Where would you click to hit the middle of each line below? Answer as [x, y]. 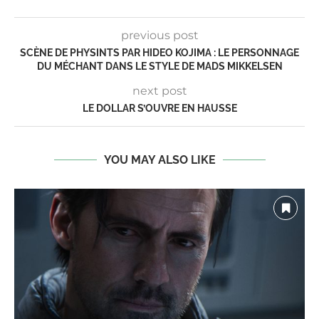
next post [159, 91]
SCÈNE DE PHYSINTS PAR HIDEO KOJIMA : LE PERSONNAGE [159, 53]
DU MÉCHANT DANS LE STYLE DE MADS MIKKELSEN [159, 67]
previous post [159, 36]
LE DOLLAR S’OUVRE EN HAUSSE [159, 109]
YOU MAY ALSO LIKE [159, 160]
